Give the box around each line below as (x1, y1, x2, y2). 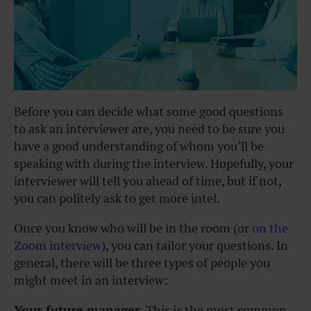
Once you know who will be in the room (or (14, 220, 249, 237)
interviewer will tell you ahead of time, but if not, (14, 173, 281, 190)
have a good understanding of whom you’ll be (14, 138, 264, 155)
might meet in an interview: (14, 272, 171, 289)
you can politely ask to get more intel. (14, 190, 222, 207)
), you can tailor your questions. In (101, 237, 288, 254)
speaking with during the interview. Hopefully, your (14, 155, 294, 172)
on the (249, 220, 288, 237)
